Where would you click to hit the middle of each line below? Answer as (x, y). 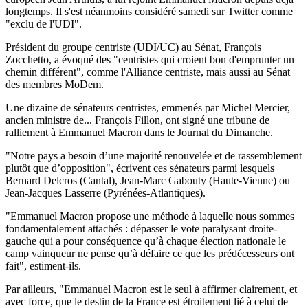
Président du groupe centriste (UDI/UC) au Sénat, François (133, 47)
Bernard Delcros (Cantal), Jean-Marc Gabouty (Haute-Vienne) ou (148, 180)
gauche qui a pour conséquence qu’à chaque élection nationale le (146, 241)
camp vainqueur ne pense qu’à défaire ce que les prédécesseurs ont (150, 253)
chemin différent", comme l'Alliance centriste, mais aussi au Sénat (148, 71)
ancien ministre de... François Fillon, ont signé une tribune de (137, 120)
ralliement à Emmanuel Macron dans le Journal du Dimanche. (139, 132)
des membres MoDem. (55, 84)
